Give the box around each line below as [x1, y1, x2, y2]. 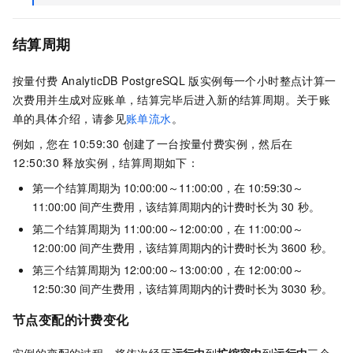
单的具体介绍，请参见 [13, 110, 126, 127]
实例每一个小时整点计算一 [199, 72, 336, 89]
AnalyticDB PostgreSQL [61, 72, 186, 89]
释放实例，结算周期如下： [62, 154, 199, 171]
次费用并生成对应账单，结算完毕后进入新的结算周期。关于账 [13, 91, 331, 108]
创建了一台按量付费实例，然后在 [122, 136, 293, 152]
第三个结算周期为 [32, 262, 121, 278]
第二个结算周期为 [32, 221, 121, 237]
